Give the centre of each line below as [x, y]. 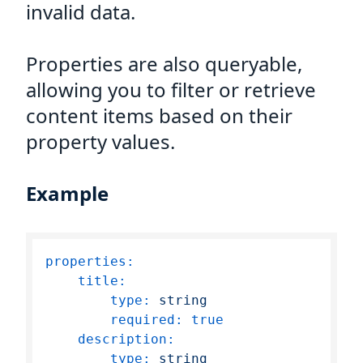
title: [102, 281]
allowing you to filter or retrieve [171, 90]
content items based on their [159, 115]
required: [147, 320]
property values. [100, 141]
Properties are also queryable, [164, 64]
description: [126, 339]
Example [67, 193]
